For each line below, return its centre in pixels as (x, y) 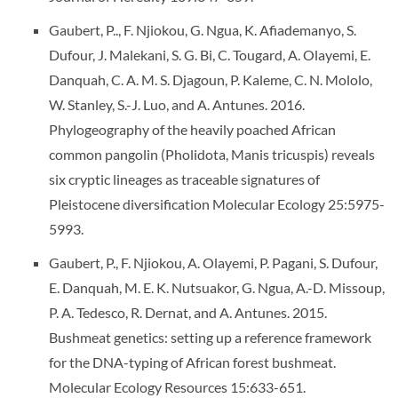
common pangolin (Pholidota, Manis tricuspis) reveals (212, 154)
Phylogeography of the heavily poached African (192, 129)
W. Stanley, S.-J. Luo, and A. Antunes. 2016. (177, 104)
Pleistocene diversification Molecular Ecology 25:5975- (217, 204)
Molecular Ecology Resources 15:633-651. (177, 387)
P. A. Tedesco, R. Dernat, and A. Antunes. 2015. (188, 312)
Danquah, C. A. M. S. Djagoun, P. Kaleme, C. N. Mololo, (211, 80)
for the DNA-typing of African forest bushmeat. (192, 362)
